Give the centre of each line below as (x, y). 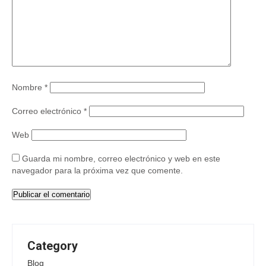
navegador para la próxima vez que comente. (97, 171)
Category (53, 246)
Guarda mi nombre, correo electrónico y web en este (121, 159)
